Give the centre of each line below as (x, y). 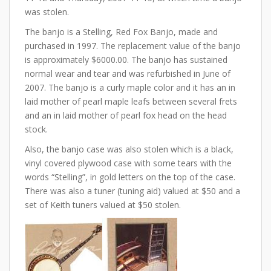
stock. (36, 129)
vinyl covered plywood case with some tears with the (128, 163)
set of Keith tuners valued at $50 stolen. (103, 205)
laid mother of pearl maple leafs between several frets (131, 101)
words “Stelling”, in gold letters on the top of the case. (130, 177)
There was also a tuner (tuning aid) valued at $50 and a (132, 191)
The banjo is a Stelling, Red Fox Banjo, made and (121, 32)
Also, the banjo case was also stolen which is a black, (129, 149)
